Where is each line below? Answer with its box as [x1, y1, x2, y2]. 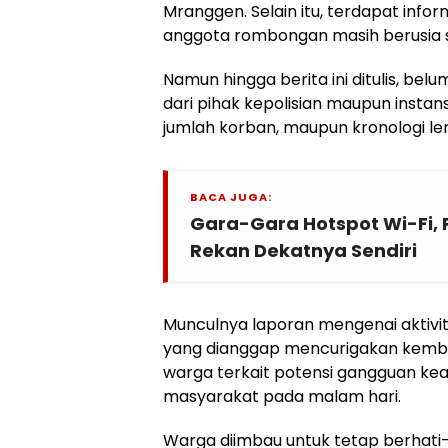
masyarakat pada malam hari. [163, 385, 401, 409]
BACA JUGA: [190, 189, 272, 206]
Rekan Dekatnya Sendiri [190, 238, 417, 264]
